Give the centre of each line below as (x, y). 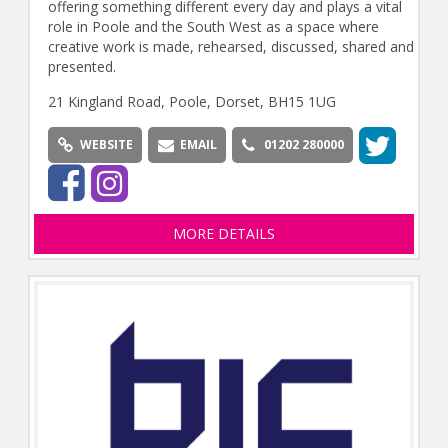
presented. (81, 66)
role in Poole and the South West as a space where (213, 26)
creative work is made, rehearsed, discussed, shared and (230, 46)
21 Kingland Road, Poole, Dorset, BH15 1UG (191, 101)
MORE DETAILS (223, 234)
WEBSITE (106, 144)
